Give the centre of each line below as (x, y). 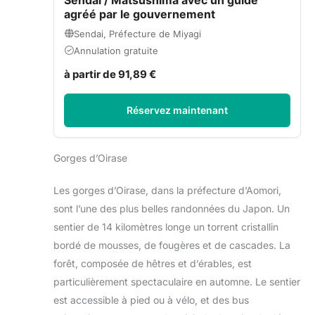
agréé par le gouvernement (140, 14)
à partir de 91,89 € (110, 74)
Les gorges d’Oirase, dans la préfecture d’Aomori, (167, 190)
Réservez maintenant (177, 110)
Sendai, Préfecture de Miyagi (137, 33)
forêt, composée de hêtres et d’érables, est (153, 263)
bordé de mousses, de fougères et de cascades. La (172, 245)
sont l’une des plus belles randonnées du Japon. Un (172, 208)
